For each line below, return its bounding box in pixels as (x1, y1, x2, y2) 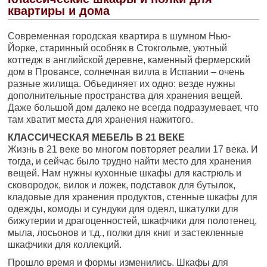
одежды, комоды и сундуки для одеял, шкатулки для (8, 204, 239, 214)
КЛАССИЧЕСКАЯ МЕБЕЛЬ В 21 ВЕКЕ (8, 132, 185, 142)
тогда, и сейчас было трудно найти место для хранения (8, 156, 252, 166)
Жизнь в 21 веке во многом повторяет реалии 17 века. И (8, 144, 259, 154)
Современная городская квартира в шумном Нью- (8, 31, 231, 41)
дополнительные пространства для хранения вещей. (8, 91, 243, 101)
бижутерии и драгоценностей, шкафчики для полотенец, (8, 216, 257, 226)
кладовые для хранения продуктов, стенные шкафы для (8, 192, 258, 202)
